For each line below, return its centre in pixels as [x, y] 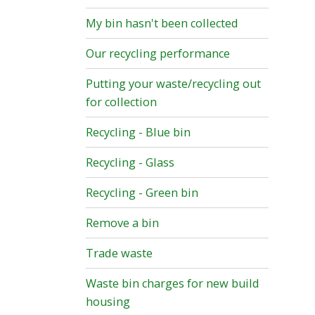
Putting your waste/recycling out [173, 84]
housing [108, 302]
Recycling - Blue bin [138, 133]
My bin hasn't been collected [162, 24]
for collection [121, 102]
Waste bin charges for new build [173, 284]
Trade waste [119, 253]
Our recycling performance [158, 54]
